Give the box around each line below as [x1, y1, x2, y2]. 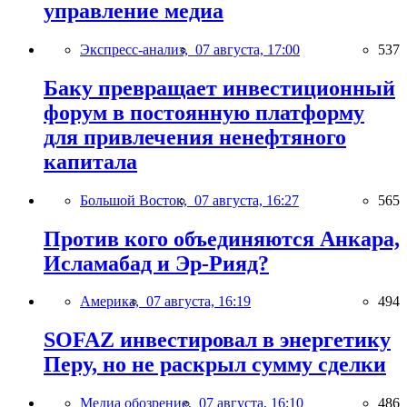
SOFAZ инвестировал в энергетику [44, 328, 391, 352]
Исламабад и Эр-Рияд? [44, 251, 269, 275]
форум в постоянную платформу [44, 100, 364, 124]
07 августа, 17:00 [195, 41, 300, 57]
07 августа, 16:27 [194, 192, 299, 208]
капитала [44, 149, 137, 174]
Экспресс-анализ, [80, 41, 195, 57]
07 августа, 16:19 [146, 293, 251, 310]
